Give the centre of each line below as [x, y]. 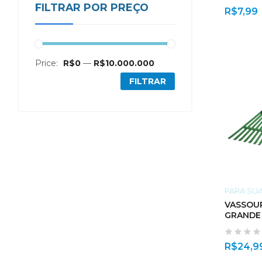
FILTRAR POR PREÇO [92, 7]
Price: [48, 63]
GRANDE [242, 215]
